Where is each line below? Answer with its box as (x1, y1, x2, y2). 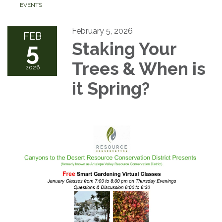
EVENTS (20, 1, 42, 9)
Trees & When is (72, 58, 206, 79)
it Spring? (72, 78, 150, 99)
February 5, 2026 (72, 26, 133, 36)
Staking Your (72, 39, 176, 59)
